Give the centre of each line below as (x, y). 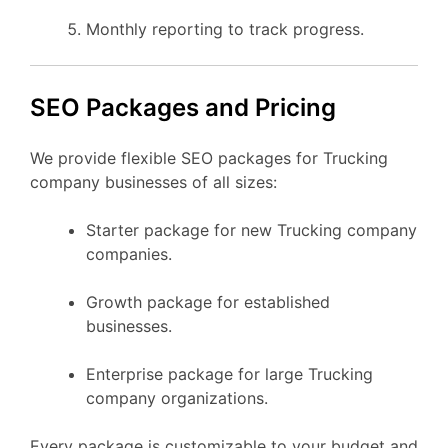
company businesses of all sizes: (153, 181)
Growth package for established (208, 301)
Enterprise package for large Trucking (229, 373)
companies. (129, 253)
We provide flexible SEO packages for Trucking (209, 157)
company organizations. (177, 397)
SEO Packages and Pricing (183, 107)
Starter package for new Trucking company (251, 229)
